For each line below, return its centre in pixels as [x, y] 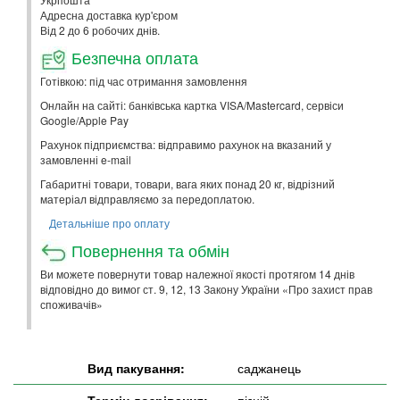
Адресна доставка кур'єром [109, 14]
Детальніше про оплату [109, 222]
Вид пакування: [136, 367]
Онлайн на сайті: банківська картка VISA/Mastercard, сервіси [192, 104]
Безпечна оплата [133, 57]
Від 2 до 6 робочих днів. [100, 29]
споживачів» [71, 304]
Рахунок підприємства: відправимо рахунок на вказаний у [186, 144]
